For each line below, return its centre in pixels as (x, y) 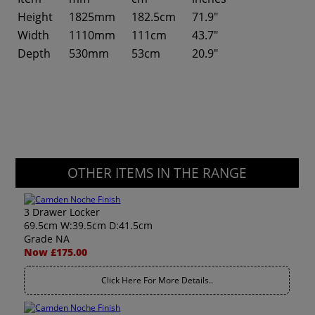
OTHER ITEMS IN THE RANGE (157, 173)
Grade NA (47, 239)
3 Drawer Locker (62, 212)
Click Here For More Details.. (157, 280)
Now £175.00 (56, 252)
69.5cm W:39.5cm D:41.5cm (89, 225)
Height (36, 17)
